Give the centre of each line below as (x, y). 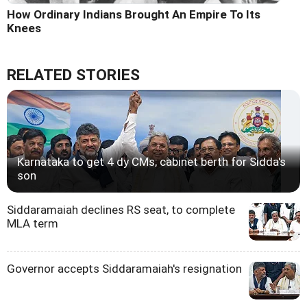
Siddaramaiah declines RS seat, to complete (121, 210)
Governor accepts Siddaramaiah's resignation (124, 269)
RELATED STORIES (73, 75)
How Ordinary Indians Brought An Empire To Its (134, 15)
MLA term (33, 224)
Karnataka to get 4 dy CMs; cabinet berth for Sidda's (151, 162)
